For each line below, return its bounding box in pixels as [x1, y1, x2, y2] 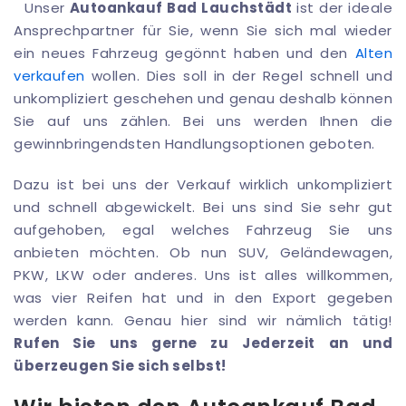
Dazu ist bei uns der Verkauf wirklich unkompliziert [14, 175, 392, 195]
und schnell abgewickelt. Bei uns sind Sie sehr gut [14, 198, 392, 217]
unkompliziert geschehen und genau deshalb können [14, 89, 392, 109]
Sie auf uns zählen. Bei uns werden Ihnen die [14, 111, 392, 131]
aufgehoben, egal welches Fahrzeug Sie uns [14, 220, 392, 240]
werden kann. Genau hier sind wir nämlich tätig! [14, 311, 392, 331]
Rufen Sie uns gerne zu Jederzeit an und [14, 333, 392, 353]
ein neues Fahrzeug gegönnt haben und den [14, 43, 355, 63]
